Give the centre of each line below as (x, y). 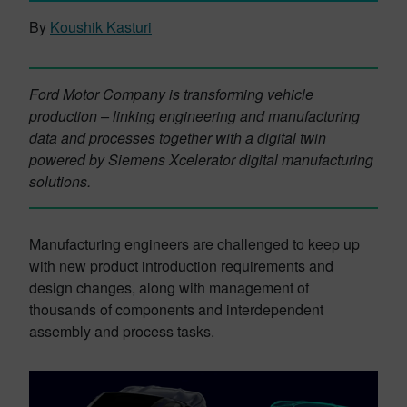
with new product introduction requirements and (181, 266)
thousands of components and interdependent (176, 309)
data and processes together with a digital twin (178, 138)
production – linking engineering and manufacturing (194, 116)
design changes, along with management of (169, 288)
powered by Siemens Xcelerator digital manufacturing (201, 159)
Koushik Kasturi (101, 27)
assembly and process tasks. (122, 331)
